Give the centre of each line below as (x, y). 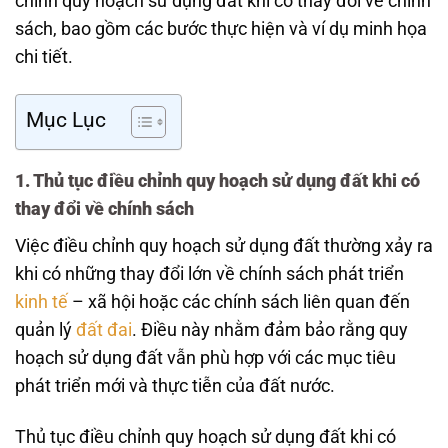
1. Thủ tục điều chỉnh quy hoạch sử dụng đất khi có (217, 181)
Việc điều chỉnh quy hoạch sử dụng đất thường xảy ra (224, 246)
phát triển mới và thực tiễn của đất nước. (175, 386)
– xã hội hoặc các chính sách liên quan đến (239, 302)
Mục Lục (66, 120)
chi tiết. (44, 56)
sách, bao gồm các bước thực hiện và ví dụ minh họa (221, 28)
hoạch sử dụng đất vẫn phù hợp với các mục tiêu (205, 358)
